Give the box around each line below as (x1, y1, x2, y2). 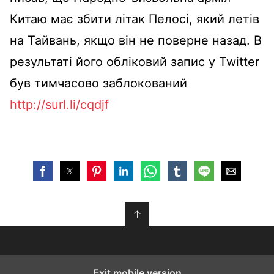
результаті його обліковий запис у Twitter (10, 54, 259, 69)
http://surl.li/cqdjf (10, 97, 109, 112)
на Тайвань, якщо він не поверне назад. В (10, 32, 262, 48)
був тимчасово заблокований (10, 75, 187, 91)
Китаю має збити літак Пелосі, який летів (10, 11, 259, 26)
